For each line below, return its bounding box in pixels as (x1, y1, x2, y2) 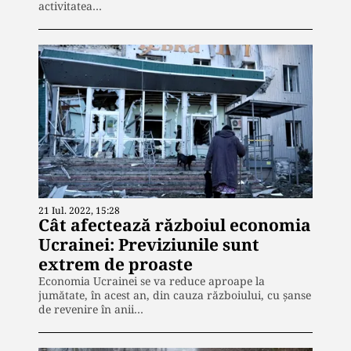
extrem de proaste (38, 253, 193, 276)
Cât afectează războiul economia (38, 214, 311, 237)
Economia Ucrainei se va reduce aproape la (38, 273, 265, 289)
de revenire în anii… (38, 302, 143, 317)
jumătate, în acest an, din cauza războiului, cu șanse (38, 288, 311, 303)
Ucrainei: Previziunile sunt (38, 233, 259, 256)
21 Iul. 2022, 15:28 (38, 204, 120, 218)
